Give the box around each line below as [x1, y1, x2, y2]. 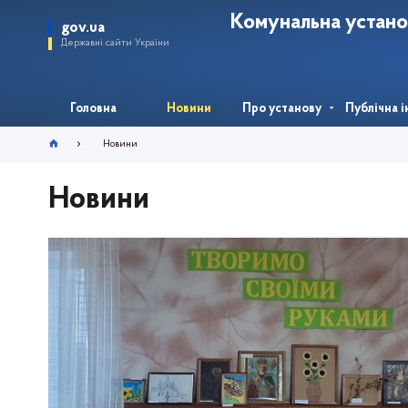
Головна [70, 101, 117, 116]
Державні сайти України [60, 38, 169, 48]
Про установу [242, 101, 321, 116]
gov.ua [60, 20, 105, 36]
